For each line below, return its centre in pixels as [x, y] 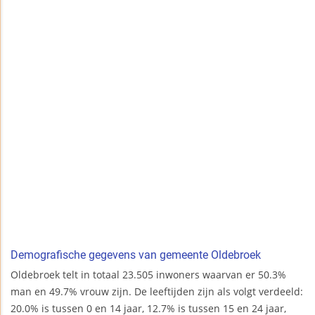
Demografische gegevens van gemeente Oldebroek [136, 255]
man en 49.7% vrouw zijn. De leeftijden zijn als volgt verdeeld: [157, 292]
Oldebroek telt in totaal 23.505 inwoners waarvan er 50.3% [148, 275]
